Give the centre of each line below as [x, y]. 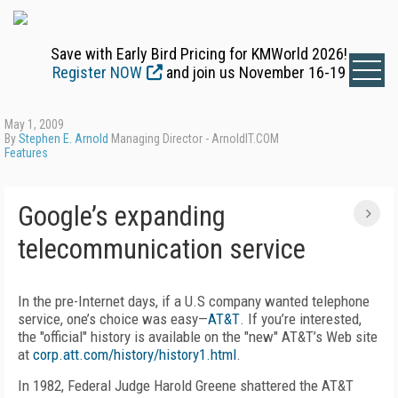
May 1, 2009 [34, 124]
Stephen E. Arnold [64, 139]
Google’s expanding [122, 216]
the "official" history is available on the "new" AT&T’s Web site [198, 337]
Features [26, 153]
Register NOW [97, 72]
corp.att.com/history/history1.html [135, 354]
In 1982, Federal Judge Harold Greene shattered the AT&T [186, 386]
